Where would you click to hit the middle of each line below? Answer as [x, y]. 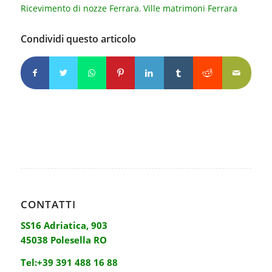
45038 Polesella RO [63, 240]
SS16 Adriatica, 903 [64, 225]
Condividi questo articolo [78, 39]
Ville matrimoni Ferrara [190, 9]
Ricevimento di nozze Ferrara [80, 9]
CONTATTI [48, 205]
